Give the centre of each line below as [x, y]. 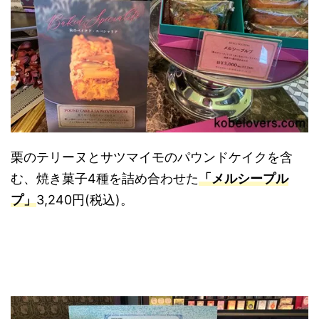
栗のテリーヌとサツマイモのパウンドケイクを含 [152, 157]
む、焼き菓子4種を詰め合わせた [105, 178]
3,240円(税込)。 [85, 199]
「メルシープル [244, 178]
